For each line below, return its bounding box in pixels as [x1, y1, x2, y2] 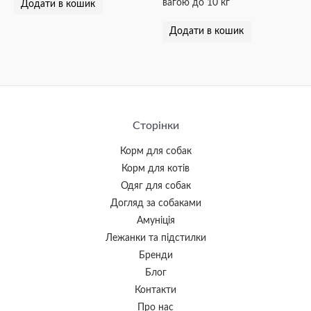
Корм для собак [119, 146, 192, 157]
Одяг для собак [120, 181, 191, 192]
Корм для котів [121, 164, 190, 174]
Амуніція [136, 216, 175, 226]
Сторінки [132, 119, 179, 131]
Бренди [138, 251, 173, 261]
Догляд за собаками [110, 199, 201, 209]
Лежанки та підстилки [105, 233, 206, 244]
